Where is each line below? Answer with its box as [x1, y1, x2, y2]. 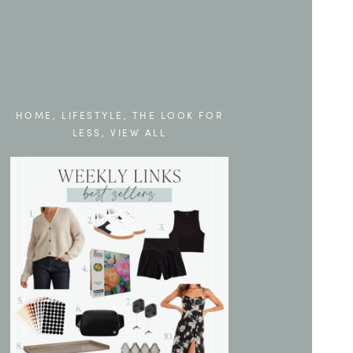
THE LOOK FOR [132, 109, 224, 122]
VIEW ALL [110, 126, 167, 139]
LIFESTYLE [61, 109, 124, 122]
